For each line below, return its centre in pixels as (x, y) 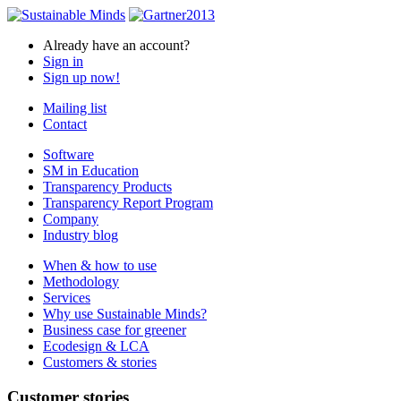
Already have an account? (116, 45)
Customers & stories (100, 362)
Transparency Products (107, 187)
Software (68, 154)
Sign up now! (81, 77)
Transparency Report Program (128, 203)
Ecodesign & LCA (96, 346)
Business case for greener (115, 330)
